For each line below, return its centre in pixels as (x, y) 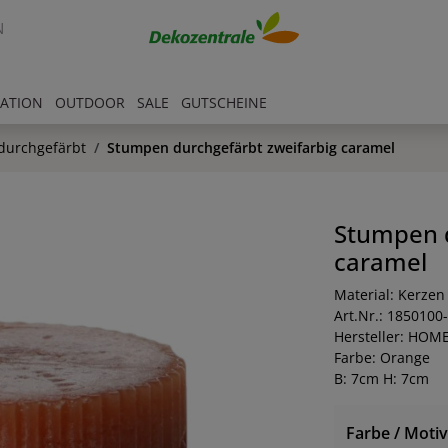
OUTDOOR (90, 103)
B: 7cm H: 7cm (381, 378)
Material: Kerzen (389, 294)
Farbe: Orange (381, 357)
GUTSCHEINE (224, 103)
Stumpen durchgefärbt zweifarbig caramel (251, 147)
